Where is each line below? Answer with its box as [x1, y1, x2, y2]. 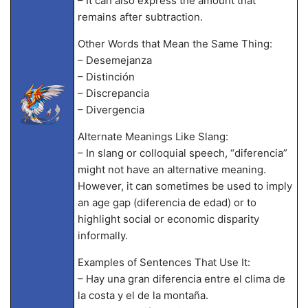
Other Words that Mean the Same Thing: [77, 37, 272, 50]
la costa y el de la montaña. [77, 289, 208, 302]
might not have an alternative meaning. [77, 163, 266, 176]
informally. [77, 229, 128, 242]
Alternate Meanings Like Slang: [77, 130, 228, 143]
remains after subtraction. [77, 10, 203, 23]
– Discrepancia [77, 87, 149, 100]
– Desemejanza [77, 54, 152, 67]
